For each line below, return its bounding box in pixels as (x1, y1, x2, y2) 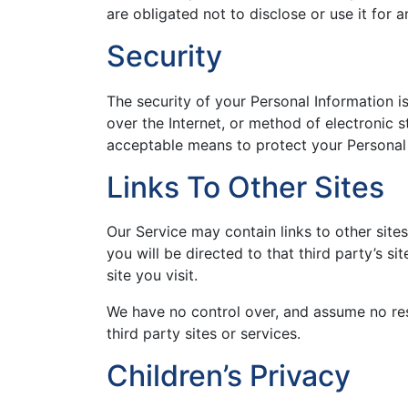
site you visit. (107, 266, 198, 285)
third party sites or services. (107, 324, 301, 343)
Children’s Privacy (107, 358, 351, 394)
